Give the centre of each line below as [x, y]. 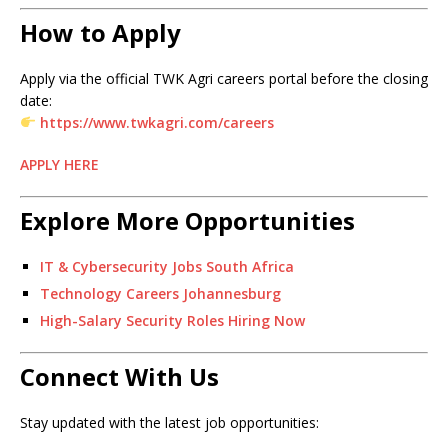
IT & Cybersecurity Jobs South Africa [167, 266]
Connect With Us [119, 376]
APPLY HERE [59, 164]
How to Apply [100, 32]
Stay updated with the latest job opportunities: [169, 422]
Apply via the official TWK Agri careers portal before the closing [224, 78]
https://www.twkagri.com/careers [156, 122]
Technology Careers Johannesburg [160, 293]
